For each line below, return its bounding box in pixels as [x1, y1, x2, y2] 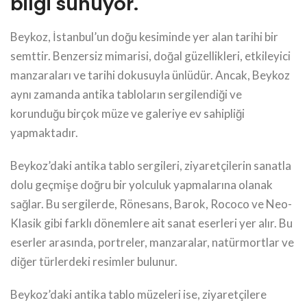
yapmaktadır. [10, 125, 78, 140]
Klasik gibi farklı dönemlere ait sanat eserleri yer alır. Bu [10, 215, 293, 230]
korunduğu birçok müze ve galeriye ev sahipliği [10, 106, 245, 121]
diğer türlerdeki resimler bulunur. [10, 254, 177, 269]
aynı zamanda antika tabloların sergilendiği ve [10, 86, 242, 101]
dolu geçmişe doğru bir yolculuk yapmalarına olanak [10, 177, 273, 192]
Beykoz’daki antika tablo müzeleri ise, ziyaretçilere [10, 286, 267, 302]
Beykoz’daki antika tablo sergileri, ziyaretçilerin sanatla [10, 158, 291, 173]
